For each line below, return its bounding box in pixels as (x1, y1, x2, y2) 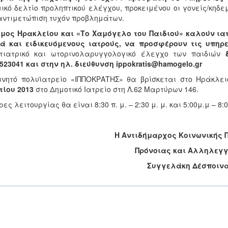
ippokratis (116, 59, 151, 69)
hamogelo (158, 59, 193, 69)
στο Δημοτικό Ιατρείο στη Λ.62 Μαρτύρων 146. (33, 84, 198, 94)
